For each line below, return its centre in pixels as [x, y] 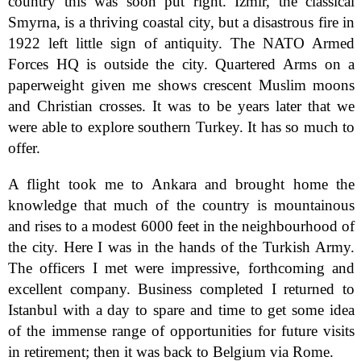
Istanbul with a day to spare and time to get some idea [182, 309]
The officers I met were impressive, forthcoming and [182, 268]
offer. [24, 147]
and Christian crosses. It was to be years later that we [182, 106]
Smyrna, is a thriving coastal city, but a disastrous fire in [182, 22]
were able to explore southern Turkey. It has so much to [182, 127]
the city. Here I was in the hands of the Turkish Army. [182, 247]
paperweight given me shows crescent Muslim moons [182, 85]
